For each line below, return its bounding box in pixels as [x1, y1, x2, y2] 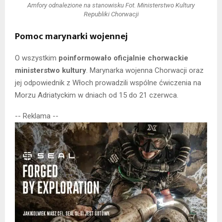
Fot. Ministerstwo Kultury [125, 1, 195, 9]
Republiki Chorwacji [83, 10, 139, 18]
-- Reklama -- [15, 111, 58, 121]
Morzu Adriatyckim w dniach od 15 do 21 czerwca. [15, 91, 178, 100]
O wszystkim [15, 54, 58, 63]
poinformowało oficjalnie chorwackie [58, 54, 188, 63]
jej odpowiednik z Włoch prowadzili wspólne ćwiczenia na [15, 78, 201, 88]
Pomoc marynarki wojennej [15, 29, 128, 45]
